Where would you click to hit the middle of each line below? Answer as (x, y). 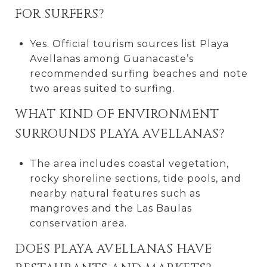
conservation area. (78, 223)
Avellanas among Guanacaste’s (111, 58)
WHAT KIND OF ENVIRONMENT (117, 114)
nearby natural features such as (115, 193)
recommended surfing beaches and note (139, 73)
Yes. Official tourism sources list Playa (129, 44)
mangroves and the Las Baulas (111, 208)
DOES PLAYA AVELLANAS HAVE (114, 249)
